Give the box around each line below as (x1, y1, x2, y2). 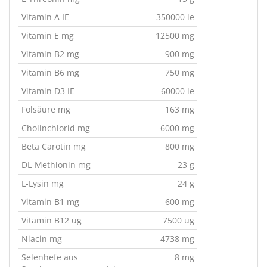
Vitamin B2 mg (21, 48, 79, 60)
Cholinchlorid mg (21, 122, 90, 133)
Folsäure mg (21, 104, 70, 115)
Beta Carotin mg (21, 141, 86, 152)
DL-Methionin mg (21, 159, 91, 170)
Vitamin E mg (21, 30, 74, 41)
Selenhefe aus (21, 252, 78, 263)
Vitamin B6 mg (21, 67, 79, 78)
